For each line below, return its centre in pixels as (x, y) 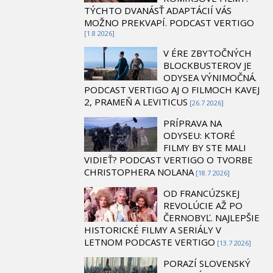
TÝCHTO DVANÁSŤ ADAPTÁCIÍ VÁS (158, 10)
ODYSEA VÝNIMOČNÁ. (210, 77)
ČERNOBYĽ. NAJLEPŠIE (211, 217)
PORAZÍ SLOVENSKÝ (207, 263)
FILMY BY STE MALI (205, 147)
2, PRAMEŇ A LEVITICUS (136, 101)
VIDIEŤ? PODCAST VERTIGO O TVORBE (168, 159)
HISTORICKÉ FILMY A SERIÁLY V (153, 229)
